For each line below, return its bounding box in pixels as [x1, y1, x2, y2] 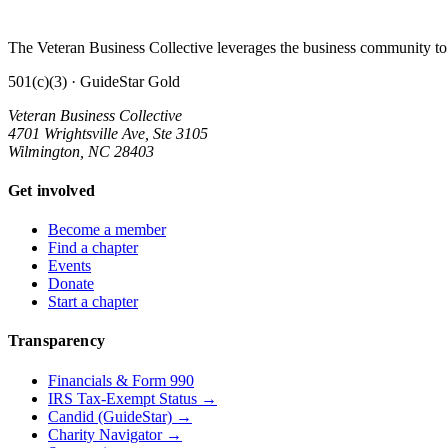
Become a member [48, 221, 166, 239]
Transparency [8, 332, 105, 350]
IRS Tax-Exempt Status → [48, 389, 217, 407]
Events [48, 257, 91, 275]
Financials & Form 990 [48, 371, 194, 389]
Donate [48, 275, 94, 293]
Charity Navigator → [48, 425, 182, 443]
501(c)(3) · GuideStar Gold [8, 72, 180, 90]
